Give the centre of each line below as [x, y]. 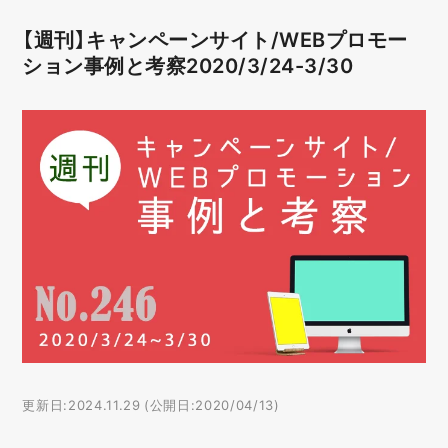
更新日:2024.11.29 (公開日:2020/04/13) [151, 404]
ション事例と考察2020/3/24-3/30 [188, 64]
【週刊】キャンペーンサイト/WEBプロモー [215, 38]
